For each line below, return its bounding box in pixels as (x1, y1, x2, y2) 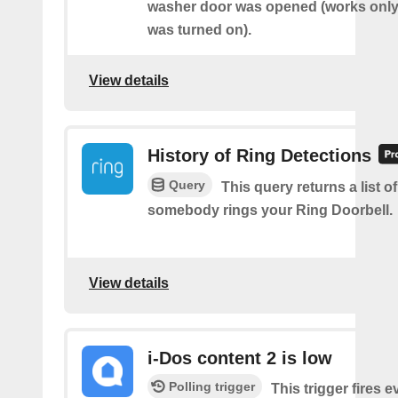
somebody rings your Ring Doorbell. (147, 202, 393, 218)
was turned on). (147, 21, 251, 37)
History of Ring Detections (147, 145, 371, 165)
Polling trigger (169, 378, 255, 394)
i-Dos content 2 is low (147, 347, 332, 368)
